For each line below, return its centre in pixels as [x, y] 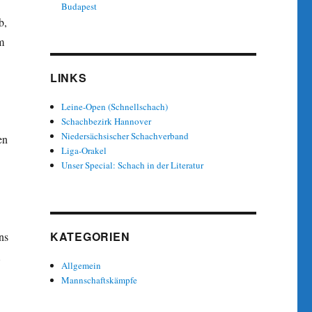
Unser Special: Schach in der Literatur [133, 165]
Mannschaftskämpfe [100, 280]
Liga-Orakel [84, 150]
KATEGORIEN [90, 236]
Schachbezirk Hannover [107, 121]
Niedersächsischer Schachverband [125, 135]
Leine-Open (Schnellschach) [115, 106]
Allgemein [81, 265]
